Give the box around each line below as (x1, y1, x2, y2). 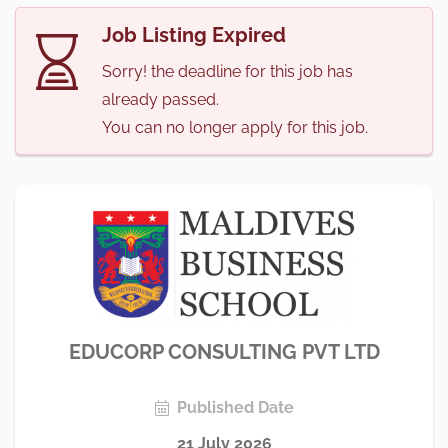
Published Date (176, 397, 294, 417)
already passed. (102, 89, 219, 109)
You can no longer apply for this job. (102, 117, 368, 137)
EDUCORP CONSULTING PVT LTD (68, 339, 380, 364)
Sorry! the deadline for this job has (102, 61, 353, 81)
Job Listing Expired (102, 22, 286, 47)
